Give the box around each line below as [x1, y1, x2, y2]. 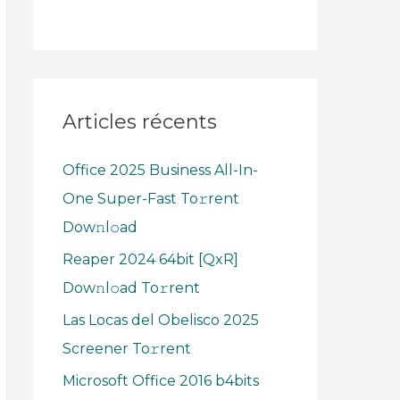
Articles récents [62, 110, 217, 135]
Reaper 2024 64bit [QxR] [62, 251, 238, 269]
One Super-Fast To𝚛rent [62, 190, 239, 208]
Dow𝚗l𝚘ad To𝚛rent [62, 279, 200, 297]
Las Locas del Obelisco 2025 [62, 312, 259, 329]
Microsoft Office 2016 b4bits [62, 372, 259, 390]
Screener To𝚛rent [62, 340, 191, 358]
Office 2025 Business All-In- [62, 162, 258, 179]
